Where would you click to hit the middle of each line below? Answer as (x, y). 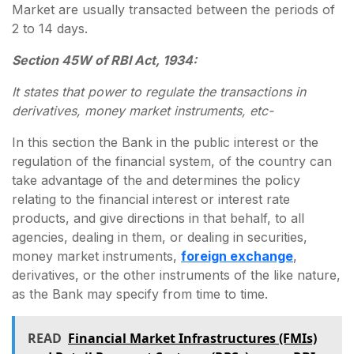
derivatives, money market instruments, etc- (143, 110)
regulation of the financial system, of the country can (172, 161)
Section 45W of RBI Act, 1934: (104, 60)
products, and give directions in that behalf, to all (158, 218)
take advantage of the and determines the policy (156, 180)
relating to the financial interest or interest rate (151, 199)
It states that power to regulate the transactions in (159, 91)
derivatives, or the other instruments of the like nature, (176, 275)
